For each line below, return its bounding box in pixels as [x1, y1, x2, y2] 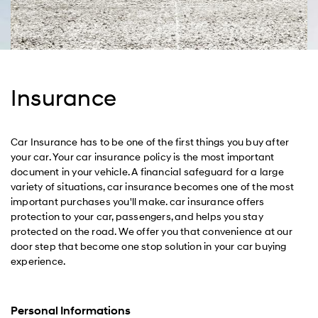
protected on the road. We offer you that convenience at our [11, 226, 292, 238]
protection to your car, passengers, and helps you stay [11, 211, 263, 223]
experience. [11, 256, 66, 268]
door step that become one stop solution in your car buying [11, 241, 287, 253]
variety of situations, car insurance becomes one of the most [11, 181, 295, 193]
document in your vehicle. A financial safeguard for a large [11, 166, 284, 178]
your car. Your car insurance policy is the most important [11, 151, 275, 163]
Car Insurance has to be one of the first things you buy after [11, 136, 290, 148]
